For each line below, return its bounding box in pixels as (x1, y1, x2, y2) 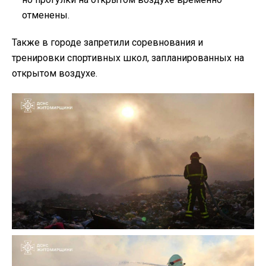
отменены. (22, 9, 69, 21)
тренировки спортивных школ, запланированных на (12, 52, 244, 64)
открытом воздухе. (12, 67, 97, 79)
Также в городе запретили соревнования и (12, 36, 203, 48)
